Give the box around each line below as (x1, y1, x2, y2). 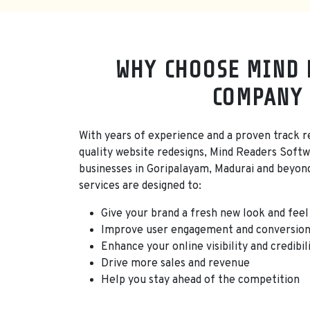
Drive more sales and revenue (101, 257, 250, 271)
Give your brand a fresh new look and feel (101, 207, 309, 221)
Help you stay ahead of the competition (101, 273, 300, 288)
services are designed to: (79, 179, 201, 194)
